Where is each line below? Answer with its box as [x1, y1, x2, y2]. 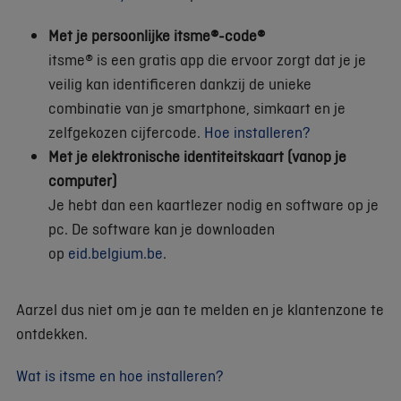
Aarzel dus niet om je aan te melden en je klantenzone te [16, 299, 384, 320]
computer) [48, 170, 116, 192]
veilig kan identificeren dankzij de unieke [48, 73, 311, 95]
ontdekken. [16, 323, 88, 345]
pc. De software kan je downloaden [48, 218, 275, 240]
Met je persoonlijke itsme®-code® [48, 25, 265, 47]
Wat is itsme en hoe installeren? [16, 365, 224, 387]
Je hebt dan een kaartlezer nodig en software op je [48, 194, 379, 216]
